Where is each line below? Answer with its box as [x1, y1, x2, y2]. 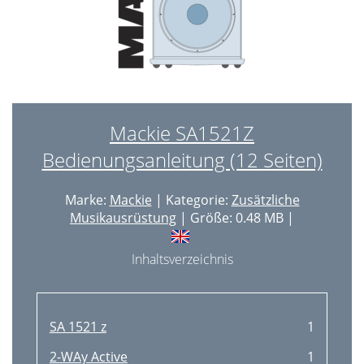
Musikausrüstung [70, 209, 176, 227]
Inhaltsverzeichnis [131, 250, 233, 268]
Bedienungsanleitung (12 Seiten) [41, 146, 323, 173]
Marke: [64, 191, 110, 209]
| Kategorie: [151, 191, 232, 209]
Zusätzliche [231, 191, 300, 209]
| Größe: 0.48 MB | [176, 209, 294, 227]
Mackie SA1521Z [110, 119, 254, 146]
